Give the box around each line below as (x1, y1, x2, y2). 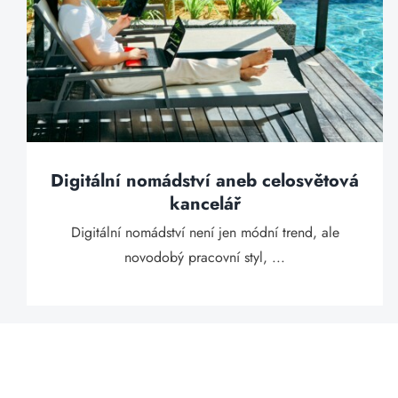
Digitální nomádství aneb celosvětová (51, 168, 360, 194)
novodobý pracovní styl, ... (124, 247, 286, 267)
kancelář (169, 191, 241, 217)
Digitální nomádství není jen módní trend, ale (70, 222, 339, 243)
